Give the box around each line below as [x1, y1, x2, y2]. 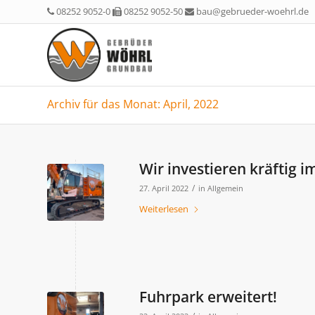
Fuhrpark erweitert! [139, 287, 277, 307]
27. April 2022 [139, 184, 188, 193]
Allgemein [207, 184, 243, 193]
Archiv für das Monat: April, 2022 [47, 96, 219, 112]
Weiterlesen [139, 202, 188, 215]
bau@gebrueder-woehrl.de [196, 5, 309, 18]
